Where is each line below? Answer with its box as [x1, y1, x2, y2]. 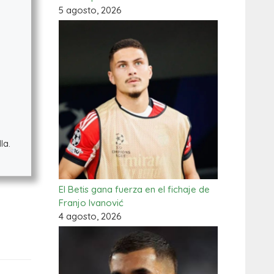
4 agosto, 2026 [59, 210, 122, 222]
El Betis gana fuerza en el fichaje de [59, 183, 210, 195]
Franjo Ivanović [59, 197, 124, 209]
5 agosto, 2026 [59, 4, 122, 16]
